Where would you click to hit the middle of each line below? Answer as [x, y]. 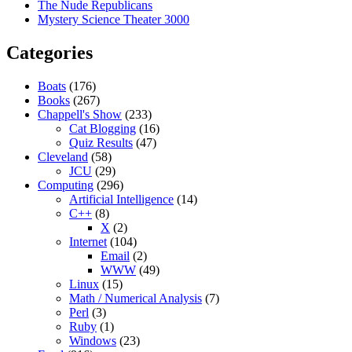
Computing [66, 185]
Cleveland [63, 157]
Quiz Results [101, 143]
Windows [93, 341]
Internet [88, 242]
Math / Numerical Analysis [136, 299]
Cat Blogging [103, 129]
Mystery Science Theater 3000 [114, 20]
